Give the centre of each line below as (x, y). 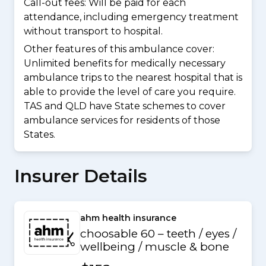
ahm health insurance (128, 218)
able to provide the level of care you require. (130, 92)
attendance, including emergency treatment (131, 17)
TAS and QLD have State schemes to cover (125, 106)
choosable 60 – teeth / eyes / (158, 234)
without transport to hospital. (93, 31)
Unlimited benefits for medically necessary (125, 64)
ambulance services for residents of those (122, 121)
